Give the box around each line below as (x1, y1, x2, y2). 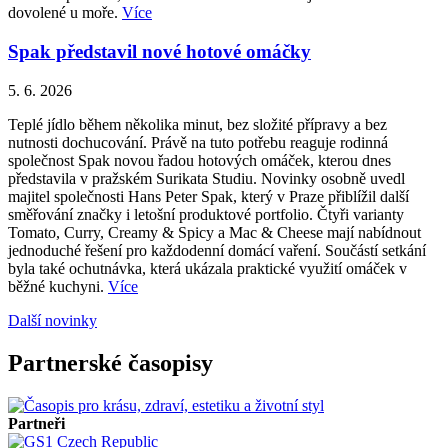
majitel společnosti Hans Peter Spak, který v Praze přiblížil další (8, 187, 409, 205)
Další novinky (8, 311, 97, 329)
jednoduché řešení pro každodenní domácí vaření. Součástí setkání (8, 241, 426, 259)
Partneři (8, 414, 65, 432)
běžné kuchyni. (8, 277, 108, 295)
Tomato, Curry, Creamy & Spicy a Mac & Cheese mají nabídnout (8, 223, 421, 241)
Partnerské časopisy (8, 349, 213, 376)
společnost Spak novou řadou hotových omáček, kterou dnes (8, 151, 391, 169)
